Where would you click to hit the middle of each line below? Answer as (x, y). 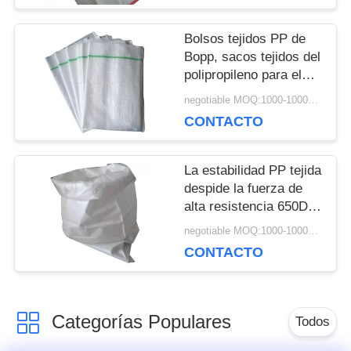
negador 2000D (229, 224)
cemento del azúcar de (251, 93)
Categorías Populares (141, 322)
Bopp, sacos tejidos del (253, 57)
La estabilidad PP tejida (253, 170)
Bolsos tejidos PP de (245, 39)
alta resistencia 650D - (251, 206)
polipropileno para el (243, 75)
